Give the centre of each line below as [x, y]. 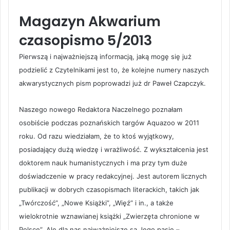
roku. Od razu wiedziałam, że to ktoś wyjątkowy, [97, 136]
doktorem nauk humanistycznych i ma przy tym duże [103, 162]
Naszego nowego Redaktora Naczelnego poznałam [101, 109]
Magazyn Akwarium [90, 21]
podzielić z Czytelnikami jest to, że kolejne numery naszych [114, 70]
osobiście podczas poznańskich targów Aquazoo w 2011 [109, 122]
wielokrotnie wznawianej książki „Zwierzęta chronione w [109, 216]
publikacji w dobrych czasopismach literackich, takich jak [109, 189]
